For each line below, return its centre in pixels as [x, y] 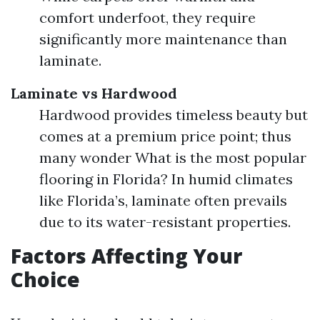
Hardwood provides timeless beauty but [174, 115]
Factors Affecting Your [126, 256]
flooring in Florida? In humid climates [166, 179]
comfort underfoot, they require [147, 17]
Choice [45, 279]
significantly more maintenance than [163, 39]
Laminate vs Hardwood [94, 93]
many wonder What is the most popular [173, 157]
